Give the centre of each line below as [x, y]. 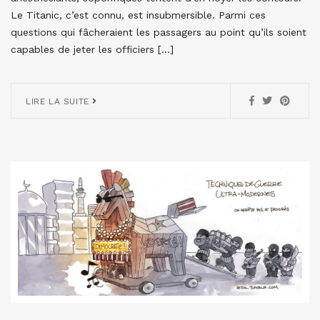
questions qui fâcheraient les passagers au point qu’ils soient [159, 32]
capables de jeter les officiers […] [92, 50]
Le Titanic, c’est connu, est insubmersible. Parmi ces [138, 15]
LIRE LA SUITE [59, 102]
